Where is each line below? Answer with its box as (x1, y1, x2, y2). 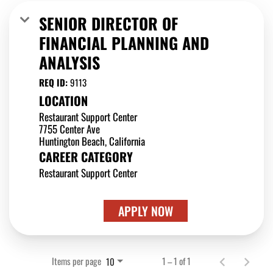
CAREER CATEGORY (39, 147, 133, 166)
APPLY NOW (118, 201, 173, 220)
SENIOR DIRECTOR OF (39, 11, 178, 35)
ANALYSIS (39, 50, 100, 74)
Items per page (52, 254, 101, 268)
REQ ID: (39, 75, 70, 89)
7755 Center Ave (39, 121, 100, 136)
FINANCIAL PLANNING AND (39, 30, 209, 55)
